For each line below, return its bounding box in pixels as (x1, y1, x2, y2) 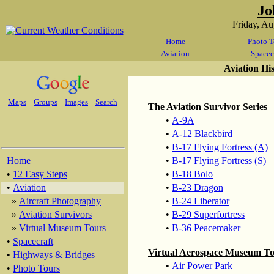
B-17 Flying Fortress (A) (172, 142, 268, 152)
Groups (34, 97, 57, 106)
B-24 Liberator (172, 196, 229, 206)
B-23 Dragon (172, 182, 223, 193)
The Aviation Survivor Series (148, 102, 267, 112)
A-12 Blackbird (172, 128, 232, 139)
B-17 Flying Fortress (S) (172, 155, 266, 166)
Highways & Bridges (13, 250, 95, 260)
